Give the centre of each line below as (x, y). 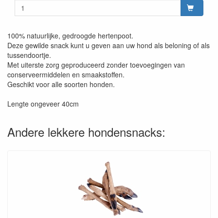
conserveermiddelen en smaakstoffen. (66, 74)
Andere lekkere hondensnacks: (86, 131)
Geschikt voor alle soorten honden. (61, 84)
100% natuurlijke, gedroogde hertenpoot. (70, 35)
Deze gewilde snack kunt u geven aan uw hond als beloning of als (109, 45)
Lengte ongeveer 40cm (43, 103)
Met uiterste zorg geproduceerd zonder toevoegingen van (96, 64)
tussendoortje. (29, 55)
